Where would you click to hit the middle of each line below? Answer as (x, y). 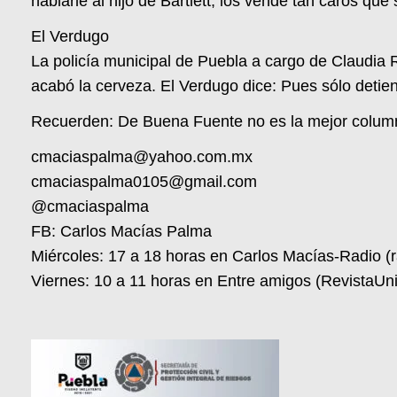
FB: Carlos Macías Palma (122, 232)
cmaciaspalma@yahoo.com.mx (142, 157)
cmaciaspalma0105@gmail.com (144, 182)
